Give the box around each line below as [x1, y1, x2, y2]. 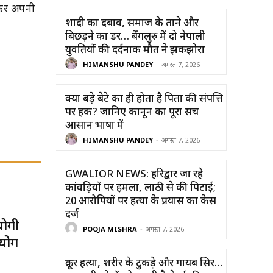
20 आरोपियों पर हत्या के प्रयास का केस [65, 194, 216, 208]
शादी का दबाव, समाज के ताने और [65, 16, 199, 30]
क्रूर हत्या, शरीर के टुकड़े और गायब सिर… [65, 257, 223, 271]
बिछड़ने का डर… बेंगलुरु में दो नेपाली [65, 30, 205, 44]
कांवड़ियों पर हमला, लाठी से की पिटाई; [65, 181, 216, 195]
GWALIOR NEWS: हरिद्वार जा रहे [65, 168, 203, 182]
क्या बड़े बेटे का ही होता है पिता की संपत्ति [65, 92, 223, 106]
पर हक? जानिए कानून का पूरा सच [65, 105, 199, 119]
